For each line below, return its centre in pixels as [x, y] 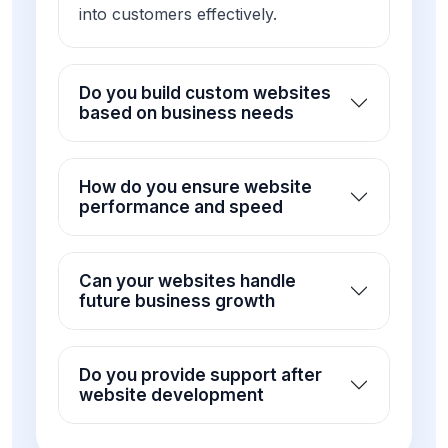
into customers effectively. [178, 14]
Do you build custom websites [205, 93]
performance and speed [181, 207]
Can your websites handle [187, 281]
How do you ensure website [195, 187]
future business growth [177, 301]
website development [171, 395]
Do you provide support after [200, 375]
